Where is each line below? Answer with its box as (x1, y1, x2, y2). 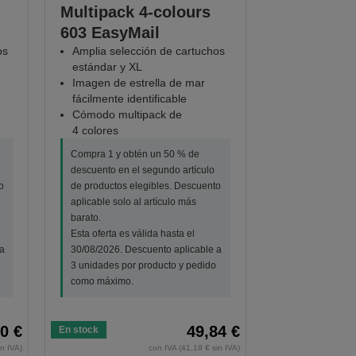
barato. (71, 212, 102, 224)
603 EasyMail (60, 24, 161, 42)
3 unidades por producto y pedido (71, 260, 217, 272)
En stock (59, 324, 99, 336)
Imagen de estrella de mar (72, 76, 206, 90)
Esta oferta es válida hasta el (71, 228, 195, 240)
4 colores (72, 124, 119, 137)
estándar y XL (72, 60, 143, 74)
